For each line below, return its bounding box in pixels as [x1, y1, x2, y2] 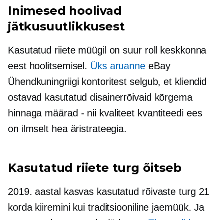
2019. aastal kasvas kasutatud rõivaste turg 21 [8, 186, 210, 197]
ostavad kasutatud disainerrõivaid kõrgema [8, 92, 192, 103]
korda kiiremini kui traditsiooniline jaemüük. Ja [8, 202, 205, 213]
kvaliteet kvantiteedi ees [96, 108, 202, 118]
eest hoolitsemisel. [8, 60, 90, 71]
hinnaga [8, 108, 45, 118]
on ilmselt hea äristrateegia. [8, 123, 127, 134]
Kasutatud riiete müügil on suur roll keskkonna [8, 45, 207, 55]
